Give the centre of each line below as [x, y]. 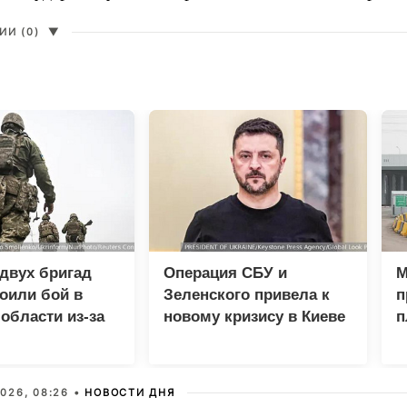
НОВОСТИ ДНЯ [130, 392]
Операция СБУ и [225, 273]
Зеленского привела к [247, 294]
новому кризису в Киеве [254, 316]
